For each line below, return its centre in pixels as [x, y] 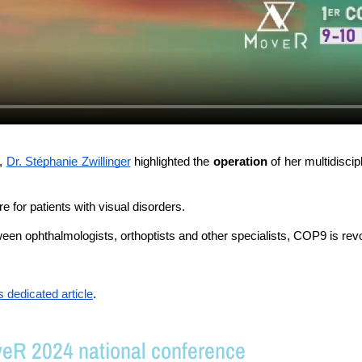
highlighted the [172, 162]
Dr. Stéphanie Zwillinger [68, 162]
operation [242, 162]
